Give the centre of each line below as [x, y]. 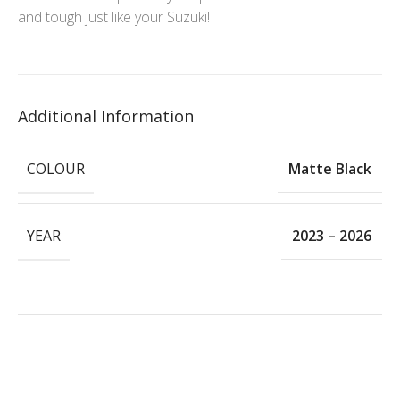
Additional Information [106, 116]
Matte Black [330, 169]
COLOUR [56, 168]
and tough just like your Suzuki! [114, 17]
